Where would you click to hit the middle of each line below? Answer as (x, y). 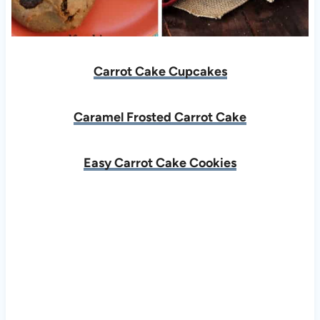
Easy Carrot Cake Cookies (160, 162)
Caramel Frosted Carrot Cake (160, 117)
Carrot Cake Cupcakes (160, 71)
